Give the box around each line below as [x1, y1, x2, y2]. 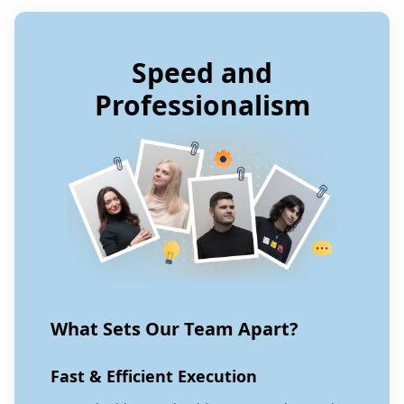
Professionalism [94, 86, 310, 124]
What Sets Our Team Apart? [50, 316, 298, 341]
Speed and [132, 53, 272, 91]
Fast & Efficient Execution [50, 364, 257, 387]
